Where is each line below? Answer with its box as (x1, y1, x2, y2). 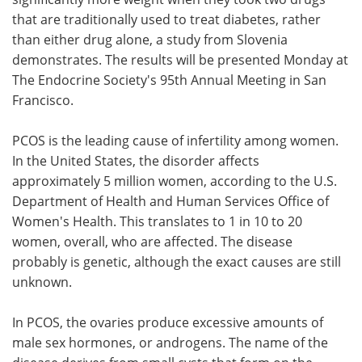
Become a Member (214, 60, 328, 77)
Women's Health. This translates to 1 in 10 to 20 (12, 212, 302, 229)
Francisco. (12, 90, 74, 108)
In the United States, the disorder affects (12, 151, 259, 169)
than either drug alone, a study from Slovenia (12, 30, 288, 48)
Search (69, 60, 111, 77)
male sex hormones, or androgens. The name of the (12, 333, 328, 351)
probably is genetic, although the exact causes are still (12, 252, 341, 270)
